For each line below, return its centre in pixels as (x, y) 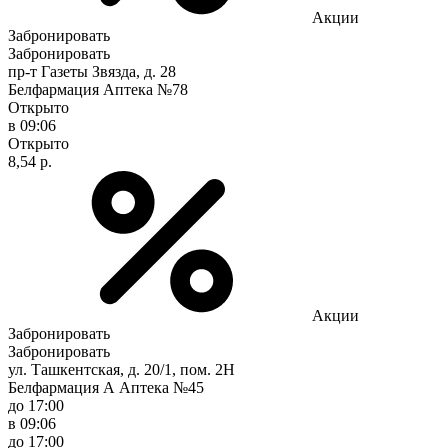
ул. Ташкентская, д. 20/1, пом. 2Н (121, 369)
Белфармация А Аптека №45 (106, 387)
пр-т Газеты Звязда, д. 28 (92, 71)
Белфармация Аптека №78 (98, 89)
